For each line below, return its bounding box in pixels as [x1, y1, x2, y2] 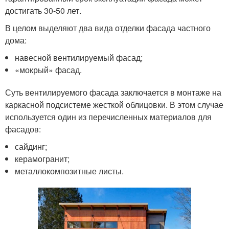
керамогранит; [15, 153, 70, 165]
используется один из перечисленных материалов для [5, 111, 212, 123]
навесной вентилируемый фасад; [15, 52, 143, 64]
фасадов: [5, 123, 41, 135]
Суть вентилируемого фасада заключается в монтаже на [5, 86, 221, 99]
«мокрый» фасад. [15, 64, 82, 76]
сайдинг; [15, 141, 48, 153]
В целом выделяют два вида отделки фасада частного [5, 22, 211, 34]
